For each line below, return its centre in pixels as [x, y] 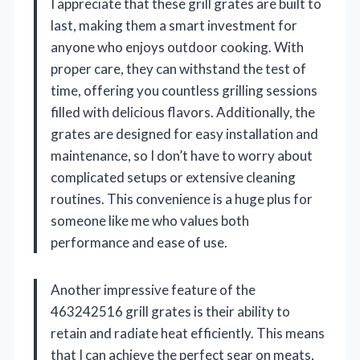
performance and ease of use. [139, 243]
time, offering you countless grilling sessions [184, 91]
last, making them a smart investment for [174, 26]
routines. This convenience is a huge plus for [182, 199]
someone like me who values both [150, 221]
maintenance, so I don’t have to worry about [182, 156]
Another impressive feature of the [153, 290]
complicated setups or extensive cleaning [173, 178]
